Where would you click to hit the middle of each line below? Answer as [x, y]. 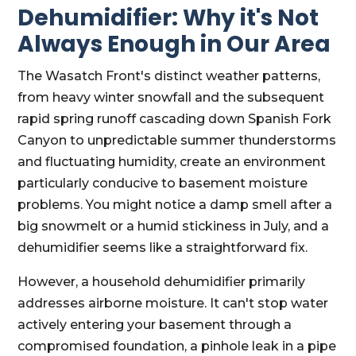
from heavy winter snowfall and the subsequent [171, 97]
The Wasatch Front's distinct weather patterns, [169, 76]
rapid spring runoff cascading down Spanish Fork [175, 119]
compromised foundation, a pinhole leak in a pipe [177, 346]
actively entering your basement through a [155, 325]
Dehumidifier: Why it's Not [168, 18]
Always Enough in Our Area [174, 44]
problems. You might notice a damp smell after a [175, 205]
